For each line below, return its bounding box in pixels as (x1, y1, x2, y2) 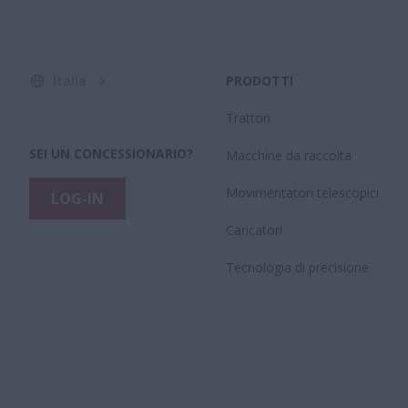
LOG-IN (51, 189, 104, 209)
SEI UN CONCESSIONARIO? (29, 145, 193, 162)
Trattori (226, 109, 270, 127)
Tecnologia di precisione (226, 259, 369, 276)
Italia (53, 72, 87, 89)
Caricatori (226, 221, 282, 239)
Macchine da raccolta (226, 147, 352, 164)
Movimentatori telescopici (226, 184, 379, 201)
